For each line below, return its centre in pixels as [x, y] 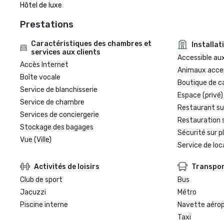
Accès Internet [44, 65]
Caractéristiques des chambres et [91, 44]
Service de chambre [52, 102]
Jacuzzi [33, 192]
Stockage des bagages [57, 127]
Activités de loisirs [67, 166]
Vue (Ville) [36, 140]
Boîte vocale [40, 77]
